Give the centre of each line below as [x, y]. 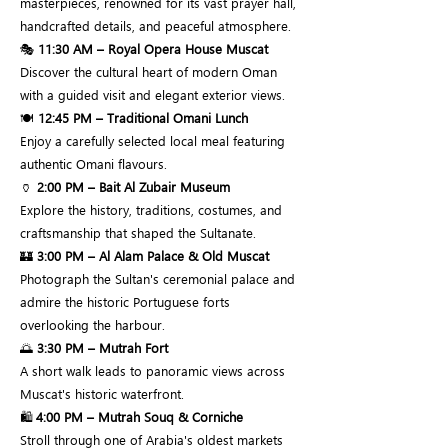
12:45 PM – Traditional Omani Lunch [143, 117]
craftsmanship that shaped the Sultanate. [138, 232]
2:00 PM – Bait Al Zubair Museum [133, 186]
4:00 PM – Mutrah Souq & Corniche [139, 416]
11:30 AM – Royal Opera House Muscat [153, 48]
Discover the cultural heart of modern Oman [148, 71]
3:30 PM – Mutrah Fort [102, 347]
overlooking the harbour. [92, 324]
